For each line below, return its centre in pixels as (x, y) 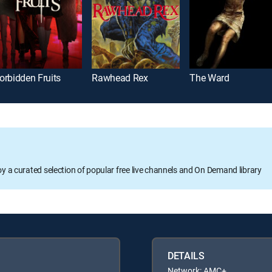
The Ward (209, 78)
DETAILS (186, 256)
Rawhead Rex (120, 78)
